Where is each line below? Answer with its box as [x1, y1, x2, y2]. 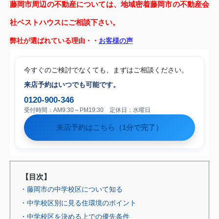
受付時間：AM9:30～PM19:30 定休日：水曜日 [24, 106, 151, 113]
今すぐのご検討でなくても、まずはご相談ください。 [24, 66, 188, 74]
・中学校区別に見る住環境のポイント [20, 198, 136, 207]
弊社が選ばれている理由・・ [10, 36, 99, 44]
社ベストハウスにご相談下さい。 [10, 18, 120, 26]
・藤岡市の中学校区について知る [20, 185, 123, 193]
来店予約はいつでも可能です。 [24, 80, 120, 88]
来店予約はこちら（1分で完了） [56, 123, 163, 131]
